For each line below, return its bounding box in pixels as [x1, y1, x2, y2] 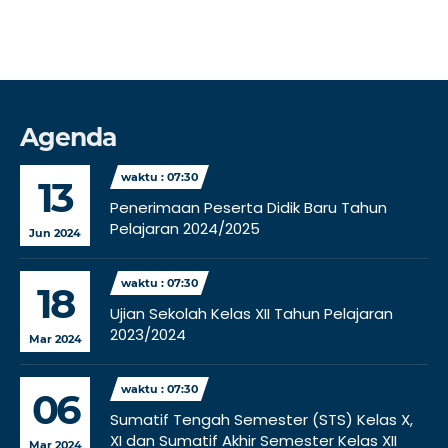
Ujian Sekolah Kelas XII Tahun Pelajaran [110, 303, 393, 324]
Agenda [20, 122, 116, 152]
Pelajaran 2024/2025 [110, 218, 260, 239]
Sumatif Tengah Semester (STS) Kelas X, [110, 409, 413, 430]
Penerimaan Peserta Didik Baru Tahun [110, 197, 387, 218]
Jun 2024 [29, 226, 81, 240]
